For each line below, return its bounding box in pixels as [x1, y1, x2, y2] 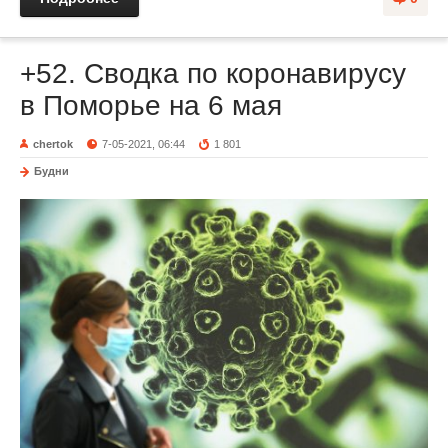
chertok [33, 137, 73, 150]
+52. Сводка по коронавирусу [20, 57, 406, 89]
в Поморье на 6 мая [20, 89, 282, 121]
